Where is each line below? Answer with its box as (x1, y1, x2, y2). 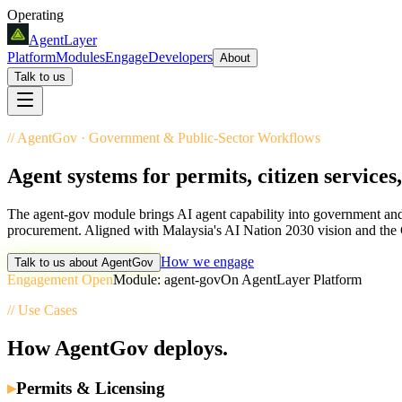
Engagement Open (7, 271, 113, 287)
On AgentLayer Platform (221, 271, 362, 287)
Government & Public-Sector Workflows (89, 130, 320, 145)
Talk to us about (14, 255, 101, 269)
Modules (56, 49, 105, 65)
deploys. (148, 336, 228, 360)
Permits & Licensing (16, 378, 165, 398)
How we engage (161, 253, 254, 269)
